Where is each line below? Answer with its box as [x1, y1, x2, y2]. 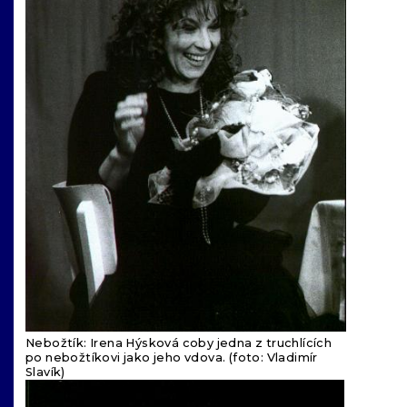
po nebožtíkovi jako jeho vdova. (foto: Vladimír [25, 351, 318, 365]
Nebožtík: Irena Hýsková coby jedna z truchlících [25, 336, 333, 351]
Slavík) [25, 365, 65, 380]
